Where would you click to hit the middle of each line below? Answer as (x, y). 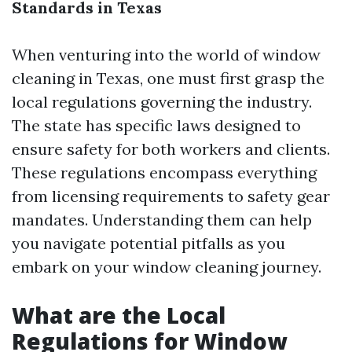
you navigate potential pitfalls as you (148, 243)
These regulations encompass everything (164, 172)
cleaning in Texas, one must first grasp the (168, 78)
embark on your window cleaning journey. (167, 267)
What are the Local (119, 315)
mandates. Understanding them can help (162, 220)
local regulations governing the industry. (162, 102)
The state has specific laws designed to (156, 125)
